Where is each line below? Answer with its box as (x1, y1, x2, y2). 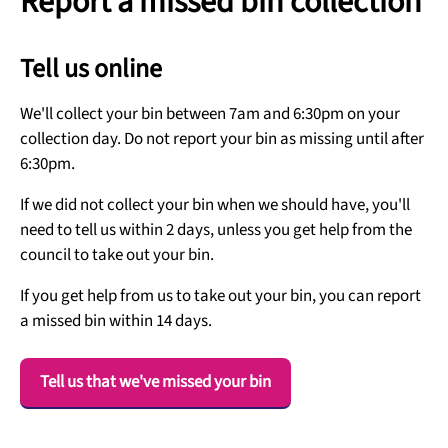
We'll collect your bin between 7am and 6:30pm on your (20, 102, 400, 126)
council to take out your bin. (20, 243, 214, 267)
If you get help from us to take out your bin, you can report (20, 284, 421, 308)
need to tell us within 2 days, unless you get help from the (20, 218, 412, 242)
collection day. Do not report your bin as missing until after (20, 127, 424, 151)
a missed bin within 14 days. (20, 309, 212, 333)
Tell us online (20, 50, 162, 87)
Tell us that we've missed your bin (40, 370, 271, 394)
